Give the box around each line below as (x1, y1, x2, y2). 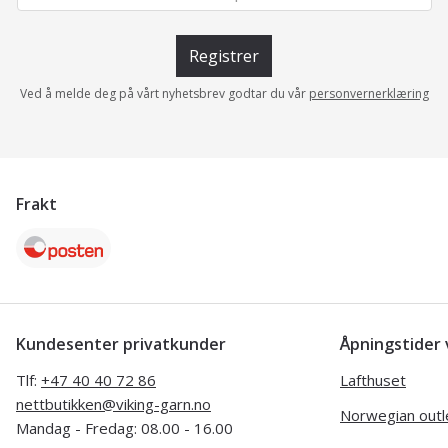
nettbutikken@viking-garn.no (16, 393, 211, 414)
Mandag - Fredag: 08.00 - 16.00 (16, 417, 233, 438)
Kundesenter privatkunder (16, 332, 226, 355)
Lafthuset (340, 369, 406, 390)
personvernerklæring (308, 84, 429, 102)
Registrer (189, 44, 259, 67)
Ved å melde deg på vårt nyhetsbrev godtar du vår (19, 84, 306, 102)
